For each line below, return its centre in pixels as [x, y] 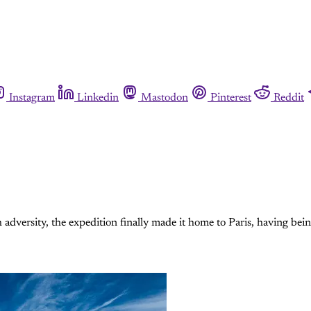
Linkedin [98, 98]
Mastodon [165, 98]
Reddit [289, 98]
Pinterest [231, 98]
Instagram [32, 98]
